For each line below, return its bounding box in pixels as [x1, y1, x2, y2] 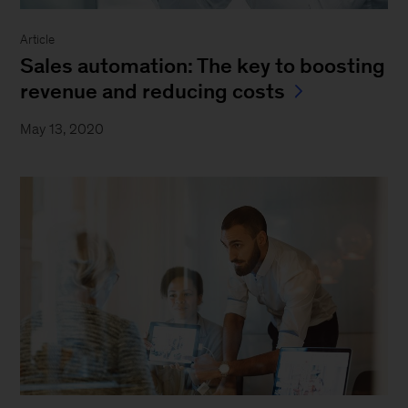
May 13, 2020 [20, 120, 105, 137]
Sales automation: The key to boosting [20, 53, 386, 77]
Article [20, 32, 56, 46]
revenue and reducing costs [20, 78, 286, 103]
